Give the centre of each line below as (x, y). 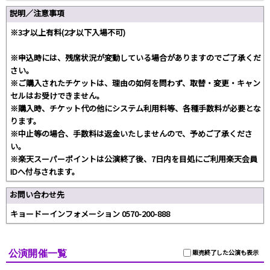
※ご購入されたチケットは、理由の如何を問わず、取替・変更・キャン (135, 83)
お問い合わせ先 (37, 195)
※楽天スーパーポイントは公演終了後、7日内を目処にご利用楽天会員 (134, 159)
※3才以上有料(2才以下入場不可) (68, 33)
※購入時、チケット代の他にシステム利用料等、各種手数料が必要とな (136, 108)
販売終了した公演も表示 (225, 253)
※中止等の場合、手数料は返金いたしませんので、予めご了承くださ (131, 134)
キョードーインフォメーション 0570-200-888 (90, 214)
